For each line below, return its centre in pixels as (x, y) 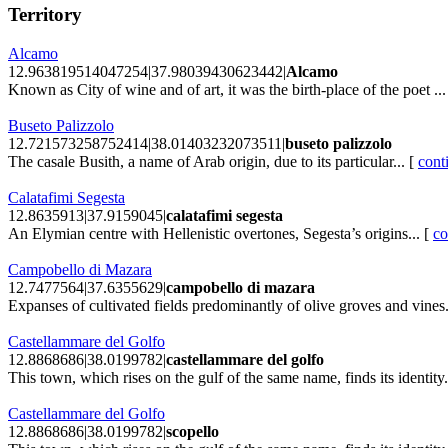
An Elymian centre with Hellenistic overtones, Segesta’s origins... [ (220, 233)
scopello (192, 431)
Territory (45, 14)
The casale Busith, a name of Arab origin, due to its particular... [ (213, 161)
